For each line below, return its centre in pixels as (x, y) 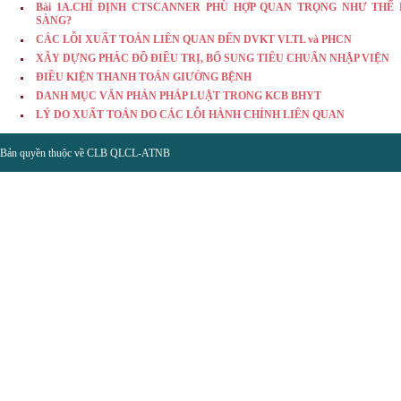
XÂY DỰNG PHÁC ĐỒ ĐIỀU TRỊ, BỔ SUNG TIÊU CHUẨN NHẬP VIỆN (213, 58)
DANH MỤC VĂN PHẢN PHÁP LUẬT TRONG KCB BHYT (179, 95)
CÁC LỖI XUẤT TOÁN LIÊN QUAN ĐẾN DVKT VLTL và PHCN (194, 39)
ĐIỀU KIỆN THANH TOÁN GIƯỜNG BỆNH (144, 77)
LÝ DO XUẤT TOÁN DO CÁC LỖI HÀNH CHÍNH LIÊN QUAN (190, 114)
